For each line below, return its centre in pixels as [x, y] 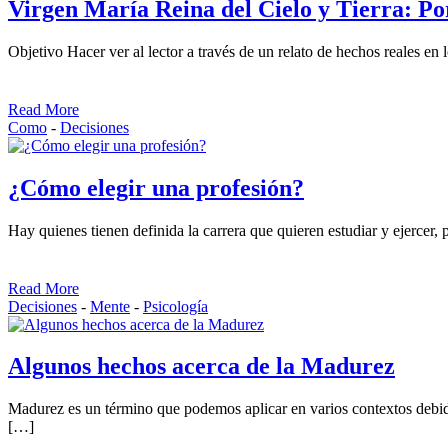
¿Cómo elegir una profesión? [156, 187]
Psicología [175, 306]
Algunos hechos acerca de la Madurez [201, 366]
